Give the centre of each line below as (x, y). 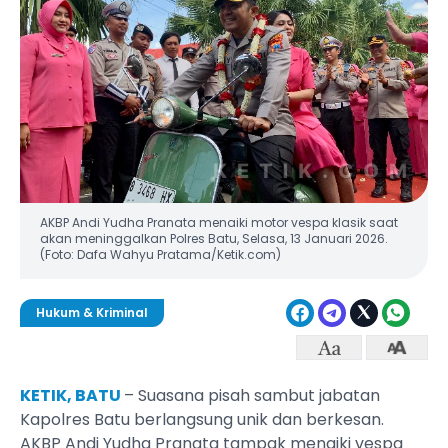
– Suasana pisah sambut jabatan (252, 396)
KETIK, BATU (72, 396)
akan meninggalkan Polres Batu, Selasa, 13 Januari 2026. (214, 238)
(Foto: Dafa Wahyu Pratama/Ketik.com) (160, 254)
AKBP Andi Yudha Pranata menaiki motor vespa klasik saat (219, 222)
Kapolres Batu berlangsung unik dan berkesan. (202, 420)
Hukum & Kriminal (92, 312)
